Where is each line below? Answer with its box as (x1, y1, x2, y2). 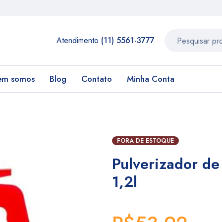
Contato (81, 73, 112, 85)
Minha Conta (127, 73, 174, 85)
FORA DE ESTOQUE (116, 136, 174, 145)
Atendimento (56, 35, 101, 46)
